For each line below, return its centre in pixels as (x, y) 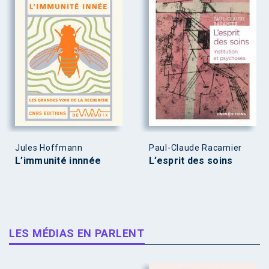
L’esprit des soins (191, 160)
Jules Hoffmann (49, 147)
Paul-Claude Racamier (195, 147)
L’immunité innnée (58, 160)
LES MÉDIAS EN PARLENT (77, 233)
